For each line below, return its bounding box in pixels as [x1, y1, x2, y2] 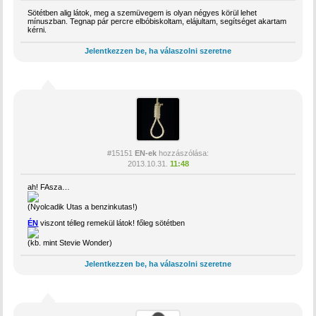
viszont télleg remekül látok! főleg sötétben [38, 218, 186, 227]
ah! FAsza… [28, 182, 71, 191]
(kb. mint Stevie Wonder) [28, 238, 113, 247]
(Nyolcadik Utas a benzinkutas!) [28, 202, 138, 211]
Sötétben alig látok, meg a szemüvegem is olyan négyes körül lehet [28, 8, 257, 17]
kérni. [28, 25, 47, 34]
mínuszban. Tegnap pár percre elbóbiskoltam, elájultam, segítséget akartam [28, 16, 287, 25]
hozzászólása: [157, 148, 209, 157]
